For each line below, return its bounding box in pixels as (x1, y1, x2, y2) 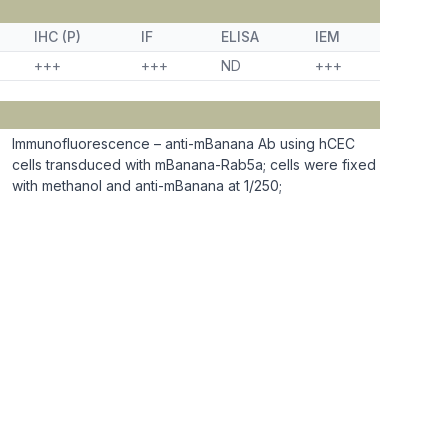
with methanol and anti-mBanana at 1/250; (12, 177, 282, 194)
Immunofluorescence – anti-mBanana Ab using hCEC (12, 135, 355, 152)
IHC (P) (34, 28, 81, 45)
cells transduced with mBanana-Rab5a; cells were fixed (12, 156, 376, 173)
